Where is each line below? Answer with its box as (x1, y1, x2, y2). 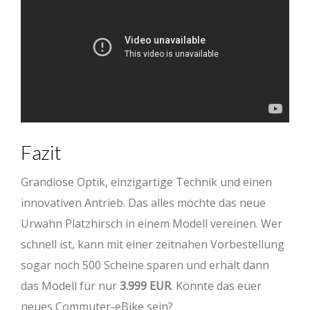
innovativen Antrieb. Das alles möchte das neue (21, 194, 266, 210)
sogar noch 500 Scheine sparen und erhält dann (21, 257, 269, 273)
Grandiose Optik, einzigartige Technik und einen (21, 174, 272, 190)
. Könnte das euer (171, 277, 262, 293)
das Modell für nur (21, 277, 120, 293)
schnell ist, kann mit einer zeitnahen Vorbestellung (21, 236, 284, 252)
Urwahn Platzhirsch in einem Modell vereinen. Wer (21, 215, 282, 231)
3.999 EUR (120, 277, 171, 293)
